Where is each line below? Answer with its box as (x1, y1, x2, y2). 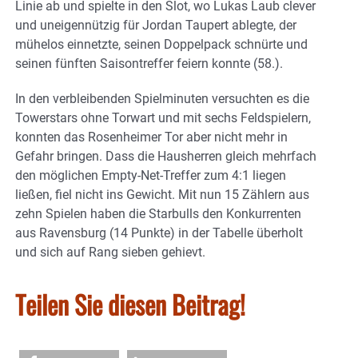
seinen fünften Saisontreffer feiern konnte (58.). (15, 56, 283, 72)
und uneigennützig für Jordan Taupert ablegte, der (15, 18, 296, 34)
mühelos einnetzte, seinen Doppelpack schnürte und (15, 37, 308, 53)
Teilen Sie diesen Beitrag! (15, 285, 245, 324)
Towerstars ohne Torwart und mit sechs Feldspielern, (15, 110, 311, 126)
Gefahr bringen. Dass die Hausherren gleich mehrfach (15, 149, 316, 165)
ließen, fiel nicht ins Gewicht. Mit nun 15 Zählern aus (15, 187, 309, 203)
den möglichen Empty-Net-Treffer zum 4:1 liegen (15, 168, 286, 184)
